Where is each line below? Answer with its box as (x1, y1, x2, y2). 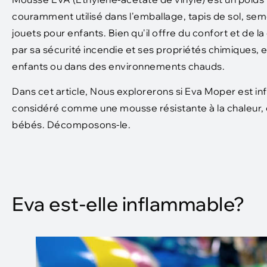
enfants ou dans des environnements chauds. (12, 60, 225, 72)
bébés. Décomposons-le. (12, 119, 131, 131)
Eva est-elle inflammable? (12, 192, 245, 216)
